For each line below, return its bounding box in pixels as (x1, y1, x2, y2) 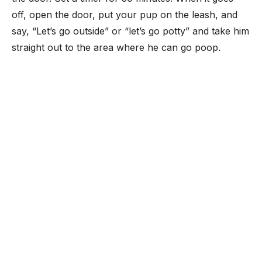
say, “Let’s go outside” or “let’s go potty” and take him (12, 25, 249, 37)
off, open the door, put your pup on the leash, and (12, 9, 237, 20)
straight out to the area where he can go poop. (12, 42, 220, 53)
